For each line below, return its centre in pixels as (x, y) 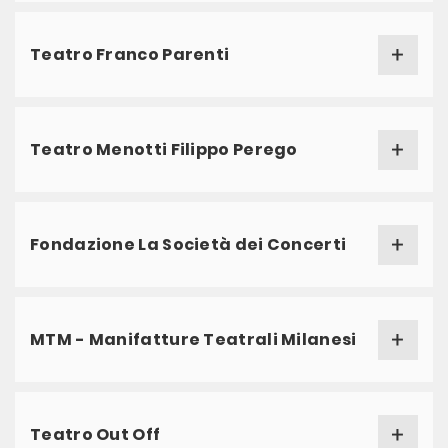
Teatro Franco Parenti (130, 54)
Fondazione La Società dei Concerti (188, 244)
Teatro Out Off (95, 434)
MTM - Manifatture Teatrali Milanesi (193, 339)
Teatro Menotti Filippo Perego (164, 149)
